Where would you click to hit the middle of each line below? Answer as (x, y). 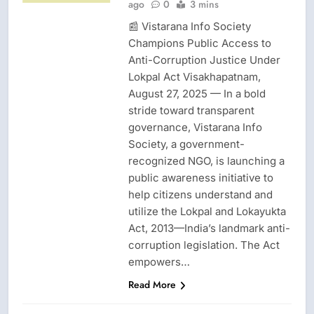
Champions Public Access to (199, 43)
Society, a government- (186, 144)
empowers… (159, 261)
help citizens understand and (200, 194)
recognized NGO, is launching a (206, 161)
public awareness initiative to (200, 177)
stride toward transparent (191, 110)
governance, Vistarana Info (195, 127)
